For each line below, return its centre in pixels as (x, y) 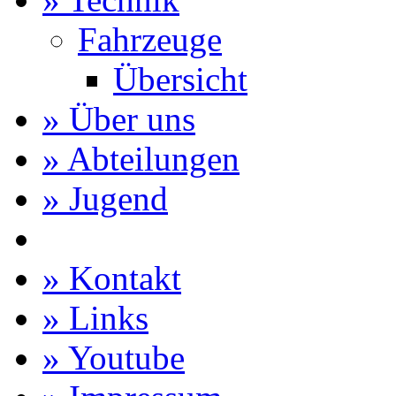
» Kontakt (112, 278)
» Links (95, 318)
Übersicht (180, 79)
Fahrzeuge (150, 39)
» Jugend (105, 198)
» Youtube (114, 358)
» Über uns (119, 119)
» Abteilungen (141, 159)
